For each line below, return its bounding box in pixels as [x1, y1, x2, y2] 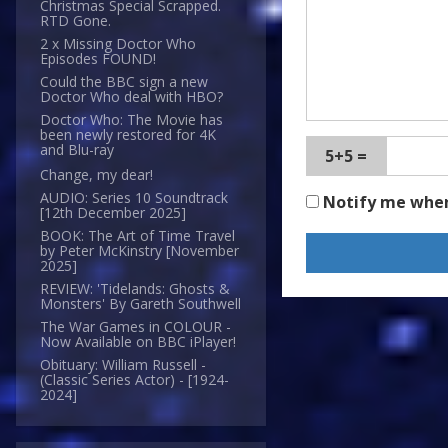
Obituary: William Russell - [40, 355, 206, 375]
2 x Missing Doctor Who [40, 34, 196, 54]
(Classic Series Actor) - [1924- [40, 370, 229, 390]
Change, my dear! [40, 165, 153, 185]
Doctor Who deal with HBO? [40, 87, 223, 107]
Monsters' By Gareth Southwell [40, 294, 241, 314]
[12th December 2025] [40, 203, 186, 223]
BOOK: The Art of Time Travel [40, 226, 235, 246]
